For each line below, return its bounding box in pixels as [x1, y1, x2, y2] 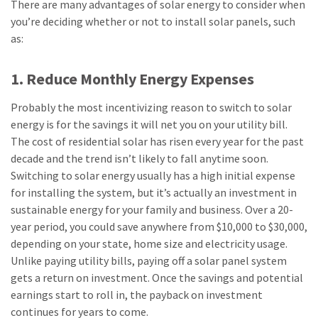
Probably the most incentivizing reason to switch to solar [11, 100, 292, 114]
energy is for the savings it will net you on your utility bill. [11, 117, 287, 131]
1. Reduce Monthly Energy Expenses [11, 69, 254, 89]
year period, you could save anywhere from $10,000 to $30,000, [11, 219, 307, 234]
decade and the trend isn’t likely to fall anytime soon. [11, 151, 268, 165]
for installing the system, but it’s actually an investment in [11, 185, 297, 199]
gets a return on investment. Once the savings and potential [11, 270, 303, 285]
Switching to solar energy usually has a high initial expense [11, 168, 295, 182]
